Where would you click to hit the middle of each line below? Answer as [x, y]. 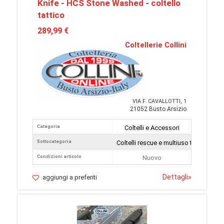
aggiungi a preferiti [70, 177]
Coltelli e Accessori [152, 128]
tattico [51, 15]
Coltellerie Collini [156, 45]
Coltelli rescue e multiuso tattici [161, 143]
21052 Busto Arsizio [158, 109]
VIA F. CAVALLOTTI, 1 [159, 101]
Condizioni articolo [59, 157]
